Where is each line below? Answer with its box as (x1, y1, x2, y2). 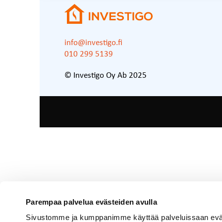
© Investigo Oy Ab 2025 (64, 71, 147, 80)
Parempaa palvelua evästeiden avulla (26, 197, 160, 206)
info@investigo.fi (64, 39, 122, 47)
